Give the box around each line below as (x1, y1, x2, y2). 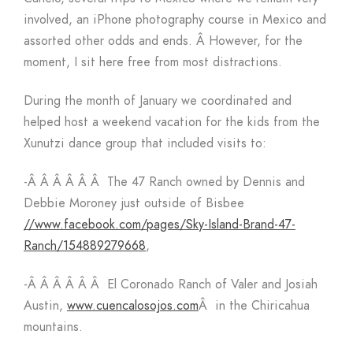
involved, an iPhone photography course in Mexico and (24, 11, 326, 29)
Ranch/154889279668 (24, 237, 146, 255)
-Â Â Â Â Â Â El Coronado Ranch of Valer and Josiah (24, 276, 318, 294)
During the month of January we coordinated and (24, 92, 292, 110)
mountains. (24, 318, 83, 336)
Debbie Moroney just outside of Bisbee (24, 195, 244, 213)
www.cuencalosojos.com (67, 297, 199, 315)
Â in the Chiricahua (199, 297, 310, 315)
